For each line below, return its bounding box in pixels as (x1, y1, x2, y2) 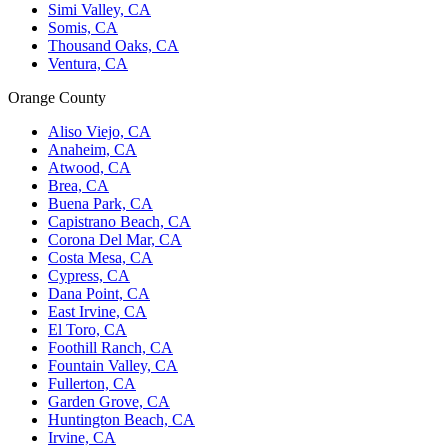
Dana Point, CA (48, 284, 150, 302)
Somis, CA (48, 18, 118, 36)
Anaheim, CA (48, 140, 137, 158)
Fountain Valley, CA (48, 356, 178, 374)
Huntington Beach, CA (48, 410, 195, 428)
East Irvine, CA (48, 302, 147, 320)
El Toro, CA (48, 320, 127, 338)
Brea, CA (48, 176, 109, 194)
